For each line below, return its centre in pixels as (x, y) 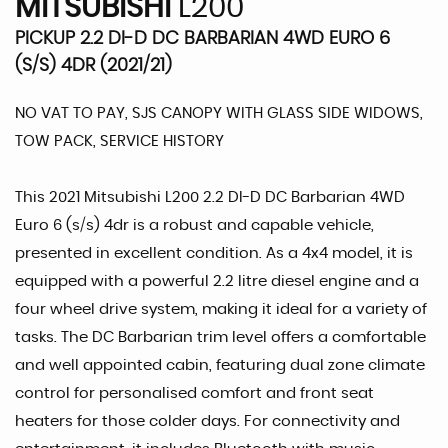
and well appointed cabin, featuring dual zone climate (220, 365)
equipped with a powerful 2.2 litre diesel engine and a (217, 281)
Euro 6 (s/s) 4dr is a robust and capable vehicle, (194, 225)
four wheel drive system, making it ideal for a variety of (221, 309)
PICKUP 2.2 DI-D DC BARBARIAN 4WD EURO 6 (202, 38)
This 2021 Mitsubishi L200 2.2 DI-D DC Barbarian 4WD (210, 197)
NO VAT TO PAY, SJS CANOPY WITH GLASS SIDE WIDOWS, (219, 113)
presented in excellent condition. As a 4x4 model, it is (214, 253)
